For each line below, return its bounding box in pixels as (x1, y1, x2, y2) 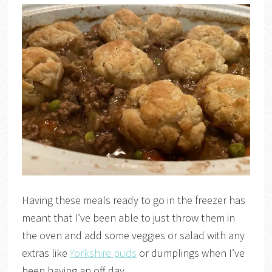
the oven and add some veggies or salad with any (21, 228, 245, 242)
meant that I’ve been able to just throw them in (21, 210, 235, 225)
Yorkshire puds (69, 245, 137, 260)
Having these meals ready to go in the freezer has (21, 192, 245, 207)
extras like (21, 245, 70, 260)
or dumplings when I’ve (136, 245, 245, 260)
